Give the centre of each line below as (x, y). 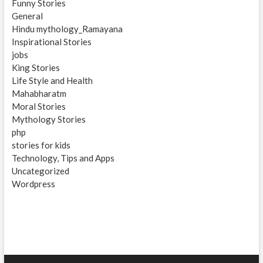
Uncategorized (40, 171)
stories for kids (41, 145)
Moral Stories (38, 107)
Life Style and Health (52, 81)
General (27, 16)
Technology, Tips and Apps (63, 158)
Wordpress (33, 184)
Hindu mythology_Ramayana (67, 29)
